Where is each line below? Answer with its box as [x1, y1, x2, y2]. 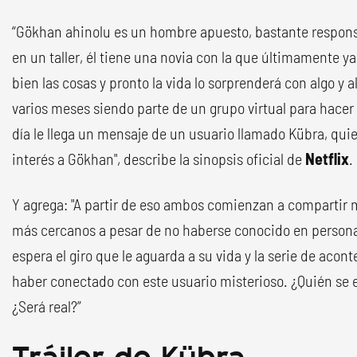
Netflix [305, 149, 349, 168]
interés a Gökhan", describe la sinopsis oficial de [12, 149, 305, 168]
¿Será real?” [12, 296, 81, 316]
